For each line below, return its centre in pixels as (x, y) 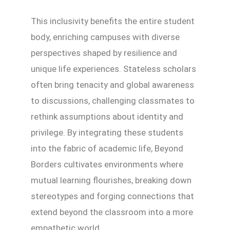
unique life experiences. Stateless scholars (113, 69)
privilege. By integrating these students (107, 133)
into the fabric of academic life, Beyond (107, 149)
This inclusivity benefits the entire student (113, 21)
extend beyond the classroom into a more (112, 212)
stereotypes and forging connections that (112, 196)
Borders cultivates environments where (107, 165)
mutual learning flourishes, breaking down (111, 180)
